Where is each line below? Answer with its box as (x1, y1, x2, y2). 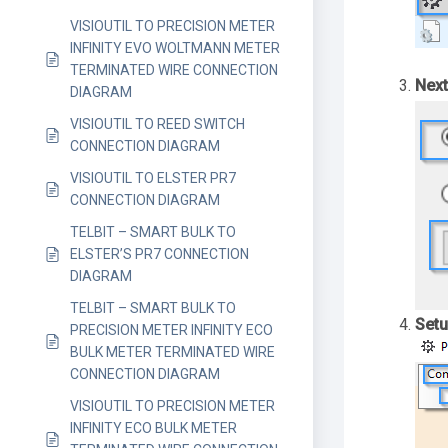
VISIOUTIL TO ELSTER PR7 (70, 170, 236, 186)
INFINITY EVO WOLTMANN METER (70, 40, 280, 56)
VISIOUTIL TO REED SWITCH (70, 116, 245, 132)
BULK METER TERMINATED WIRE (70, 344, 275, 360)
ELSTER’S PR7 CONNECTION (70, 246, 249, 262)
